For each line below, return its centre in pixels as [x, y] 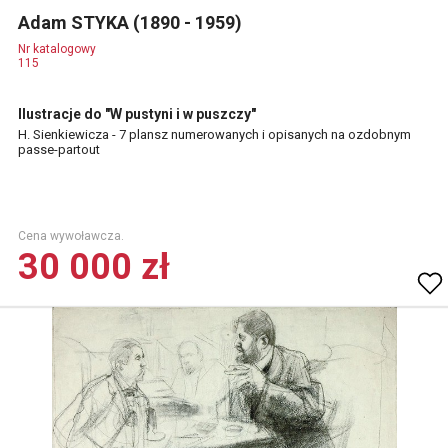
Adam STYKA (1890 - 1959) [132, 22]
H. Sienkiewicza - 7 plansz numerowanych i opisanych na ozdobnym [214, 134]
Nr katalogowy [57, 49]
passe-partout [59, 149]
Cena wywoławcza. [71, 236]
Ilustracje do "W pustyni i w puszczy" [137, 114]
